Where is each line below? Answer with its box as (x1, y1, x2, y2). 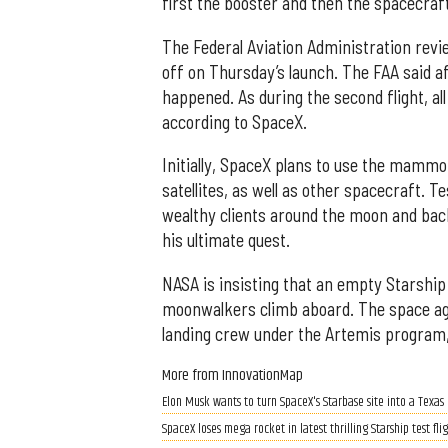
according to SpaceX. (162, 110, 307, 133)
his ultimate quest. (162, 229, 290, 252)
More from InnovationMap (162, 363, 303, 389)
